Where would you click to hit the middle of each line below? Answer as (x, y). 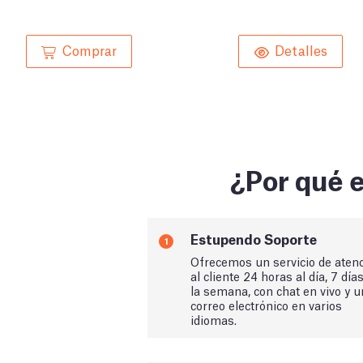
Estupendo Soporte (254, 238)
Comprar (90, 49)
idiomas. (214, 319)
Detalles (301, 49)
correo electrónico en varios (266, 304)
